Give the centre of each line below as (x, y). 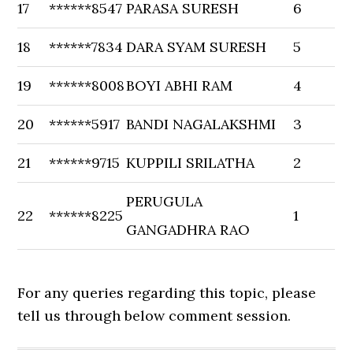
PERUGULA (165, 201)
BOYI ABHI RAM (180, 85)
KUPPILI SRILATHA (191, 163)
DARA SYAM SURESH (197, 47)
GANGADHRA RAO (188, 230)
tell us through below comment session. (154, 316)
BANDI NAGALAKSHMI (201, 124)
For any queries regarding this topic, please (167, 293)
